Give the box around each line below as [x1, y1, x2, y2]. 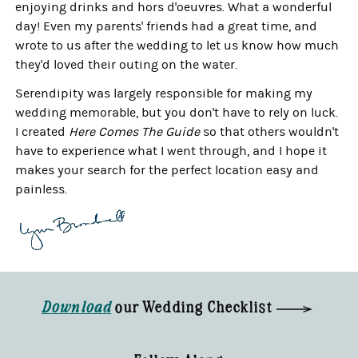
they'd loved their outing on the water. [15, 58, 238, 72]
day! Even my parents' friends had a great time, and [15, 19, 318, 34]
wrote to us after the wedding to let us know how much [15, 38, 340, 53]
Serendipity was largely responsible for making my [15, 86, 313, 101]
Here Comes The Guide [69, 125, 201, 139]
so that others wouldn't [200, 125, 340, 139]
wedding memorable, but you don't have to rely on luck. [15, 105, 339, 120]
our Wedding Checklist [115, 296, 272, 317]
